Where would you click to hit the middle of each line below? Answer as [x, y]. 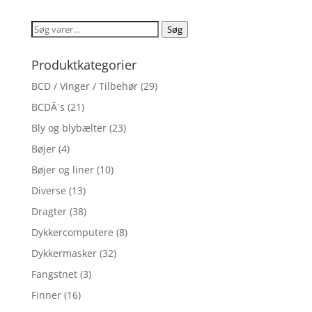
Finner [46, 295]
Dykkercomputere [72, 233]
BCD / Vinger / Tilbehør [84, 86]
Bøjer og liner [62, 170]
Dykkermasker [64, 253]
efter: [43, 45]
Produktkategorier [84, 65]
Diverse [48, 191]
